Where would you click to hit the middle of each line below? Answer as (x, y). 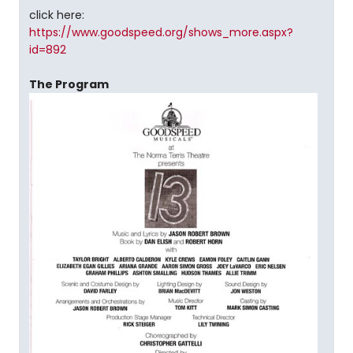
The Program (69, 85)
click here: (57, 15)
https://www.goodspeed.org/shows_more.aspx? (161, 33)
